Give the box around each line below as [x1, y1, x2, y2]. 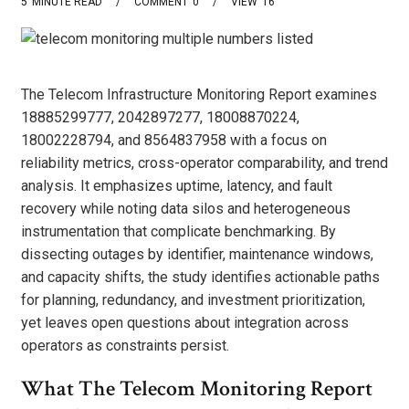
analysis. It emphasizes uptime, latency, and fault [21, 176, 332, 194]
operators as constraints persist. [21, 336, 229, 354]
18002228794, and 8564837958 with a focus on [21, 131, 327, 149]
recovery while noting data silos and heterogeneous [21, 199, 351, 217]
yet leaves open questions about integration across [21, 313, 349, 331]
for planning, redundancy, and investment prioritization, [21, 290, 365, 309]
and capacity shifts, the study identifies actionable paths [21, 267, 380, 286]
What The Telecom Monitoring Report [21, 374, 372, 404]
